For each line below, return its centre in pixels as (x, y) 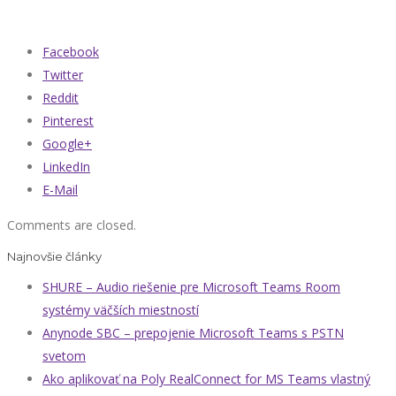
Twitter (63, 75)
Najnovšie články (54, 257)
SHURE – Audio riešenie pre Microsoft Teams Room (191, 287)
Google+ (67, 144)
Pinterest (68, 121)
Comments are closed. (72, 225)
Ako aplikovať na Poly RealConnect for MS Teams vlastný (206, 379)
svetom (64, 356)
